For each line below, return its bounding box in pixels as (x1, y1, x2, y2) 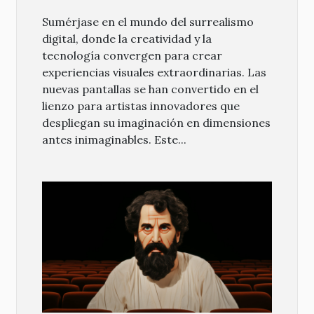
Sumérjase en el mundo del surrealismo (42, 14, 254, 29)
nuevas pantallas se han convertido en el (42, 81, 259, 96)
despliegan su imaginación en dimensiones (42, 115, 271, 130)
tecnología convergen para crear (42, 48, 222, 62)
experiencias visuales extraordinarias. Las (42, 64, 266, 79)
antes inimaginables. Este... (42, 132, 186, 146)
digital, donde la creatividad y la (42, 31, 212, 46)
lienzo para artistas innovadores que (42, 98, 240, 113)
